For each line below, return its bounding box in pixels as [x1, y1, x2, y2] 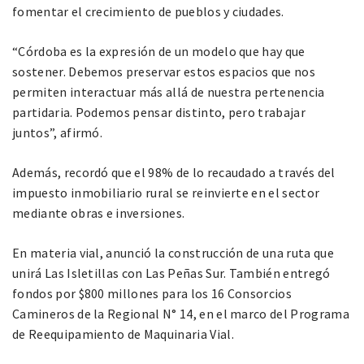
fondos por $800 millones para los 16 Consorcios [12, 284, 292, 301]
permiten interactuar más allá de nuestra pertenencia [12, 83, 325, 100]
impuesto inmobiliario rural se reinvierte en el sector [12, 184, 320, 201]
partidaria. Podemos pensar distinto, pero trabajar [12, 103, 306, 120]
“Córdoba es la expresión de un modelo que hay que [12, 42, 305, 59]
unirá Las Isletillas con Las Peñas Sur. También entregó [12, 264, 331, 281]
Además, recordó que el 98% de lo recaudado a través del [12, 163, 336, 180]
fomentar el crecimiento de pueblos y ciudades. [12, 2, 284, 19]
